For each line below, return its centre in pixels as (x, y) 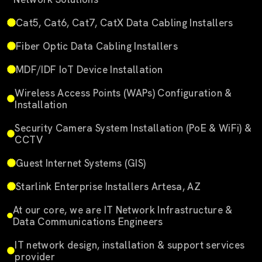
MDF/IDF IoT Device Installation (89, 69)
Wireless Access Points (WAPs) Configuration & (123, 93)
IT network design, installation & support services (130, 245)
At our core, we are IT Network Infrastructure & (123, 210)
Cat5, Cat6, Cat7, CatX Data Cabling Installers (125, 23)
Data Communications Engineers (88, 221)
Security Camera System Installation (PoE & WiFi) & (133, 128)
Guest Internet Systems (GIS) (81, 163)
